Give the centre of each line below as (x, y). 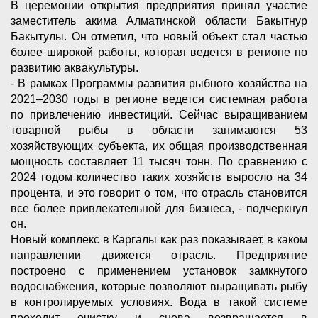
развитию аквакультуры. (75, 67)
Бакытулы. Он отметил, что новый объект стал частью (159, 36)
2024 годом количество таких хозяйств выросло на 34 (159, 177)
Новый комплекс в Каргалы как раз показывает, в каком (159, 239)
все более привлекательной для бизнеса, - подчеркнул (159, 208)
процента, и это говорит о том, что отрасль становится (159, 192)
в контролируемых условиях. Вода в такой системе (159, 302)
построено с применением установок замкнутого (159, 270)
